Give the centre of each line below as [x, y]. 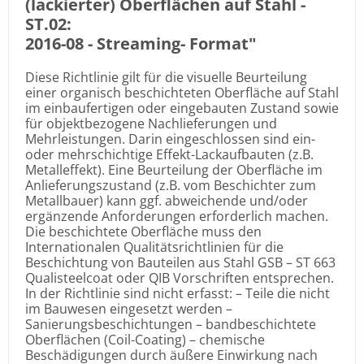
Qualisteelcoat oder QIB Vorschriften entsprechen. [180, 277]
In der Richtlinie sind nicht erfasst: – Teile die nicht [178, 293]
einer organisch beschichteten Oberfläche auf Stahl [182, 92]
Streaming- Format [173, 43]
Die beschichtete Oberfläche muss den [143, 231]
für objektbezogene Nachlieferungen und [151, 123]
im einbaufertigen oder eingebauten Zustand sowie [182, 108]
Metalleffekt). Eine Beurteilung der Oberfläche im [174, 169]
